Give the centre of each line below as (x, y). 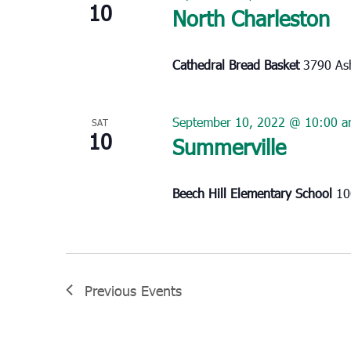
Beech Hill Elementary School (254, 193)
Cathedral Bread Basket (237, 64)
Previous (113, 290)
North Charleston (251, 17)
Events (161, 290)
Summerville (229, 146)
